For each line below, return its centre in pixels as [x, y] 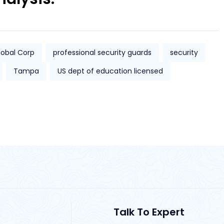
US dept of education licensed [110, 71]
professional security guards [102, 53]
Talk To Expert [149, 212]
